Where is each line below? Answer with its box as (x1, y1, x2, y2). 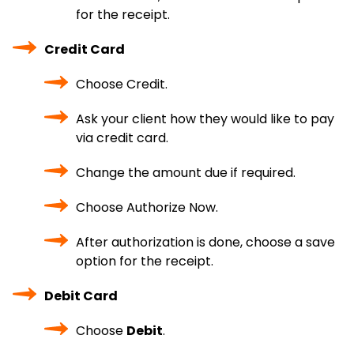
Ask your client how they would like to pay (76, 110, 334, 128)
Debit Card (44, 287, 118, 305)
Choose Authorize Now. (76, 198, 218, 217)
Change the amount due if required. (76, 164, 296, 182)
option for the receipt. (76, 252, 213, 270)
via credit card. (76, 129, 168, 147)
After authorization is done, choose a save (76, 233, 335, 251)
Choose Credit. (76, 75, 168, 93)
